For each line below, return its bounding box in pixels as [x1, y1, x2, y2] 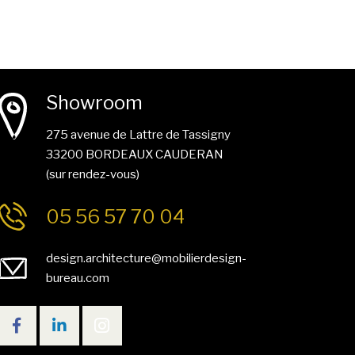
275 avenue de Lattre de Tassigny [45, 127, 231, 142]
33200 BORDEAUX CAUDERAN [45, 147, 223, 162]
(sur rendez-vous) [45, 166, 139, 181]
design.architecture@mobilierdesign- [45, 250, 246, 265]
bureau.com [45, 270, 109, 285]
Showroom [45, 90, 143, 114]
